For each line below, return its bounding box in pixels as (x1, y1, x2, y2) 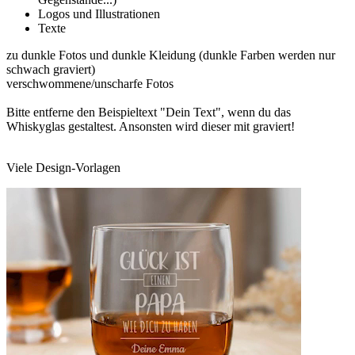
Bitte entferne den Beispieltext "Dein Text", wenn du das (6, 105, 291, 119)
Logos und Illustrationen (38, 6, 160, 21)
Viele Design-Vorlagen (6, 160, 120, 174)
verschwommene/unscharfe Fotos (6, 76, 174, 90)
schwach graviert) (6, 62, 95, 76)
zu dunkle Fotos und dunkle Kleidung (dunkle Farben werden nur (6, 48, 335, 62)
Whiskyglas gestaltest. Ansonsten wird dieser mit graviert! (6, 119, 295, 133)
